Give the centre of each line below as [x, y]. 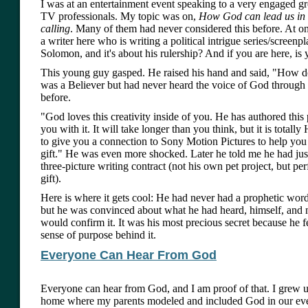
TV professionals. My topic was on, [120, 16]
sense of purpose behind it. [98, 235]
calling [55, 29]
